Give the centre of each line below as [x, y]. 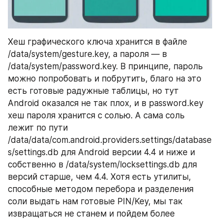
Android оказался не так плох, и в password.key [106, 103]
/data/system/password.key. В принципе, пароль [105, 67]
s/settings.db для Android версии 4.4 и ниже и [101, 152]
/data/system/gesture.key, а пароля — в [87, 54]
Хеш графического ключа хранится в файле [97, 42]
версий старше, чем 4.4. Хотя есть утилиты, [99, 177]
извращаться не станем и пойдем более [91, 214]
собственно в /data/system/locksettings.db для [102, 165]
